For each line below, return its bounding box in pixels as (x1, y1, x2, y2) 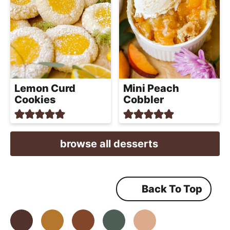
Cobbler (123, 93, 164, 106)
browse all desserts (60, 138, 158, 150)
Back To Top (142, 183, 202, 196)
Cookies (14, 93, 56, 106)
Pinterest (94, 215, 140, 227)
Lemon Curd (14, 82, 75, 94)
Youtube (125, 215, 167, 227)
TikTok (156, 215, 189, 227)
